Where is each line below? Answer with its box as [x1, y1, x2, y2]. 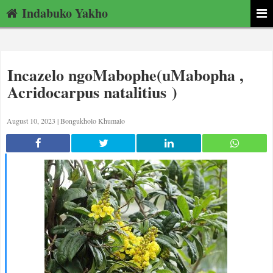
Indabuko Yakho [18, 4, 108, 22]
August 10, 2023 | [7, 116, 60, 126]
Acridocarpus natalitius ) [7, 80, 177, 104]
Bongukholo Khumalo [60, 116, 125, 126]
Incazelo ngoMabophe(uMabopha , [7, 63, 244, 87]
